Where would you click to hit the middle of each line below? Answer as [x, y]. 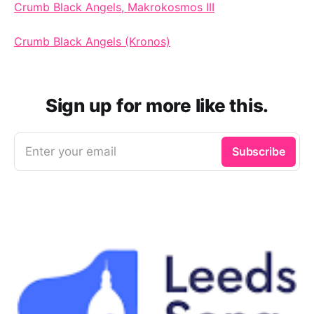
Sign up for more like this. [157, 105]
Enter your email [71, 151]
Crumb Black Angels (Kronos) [92, 41]
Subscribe [258, 151]
